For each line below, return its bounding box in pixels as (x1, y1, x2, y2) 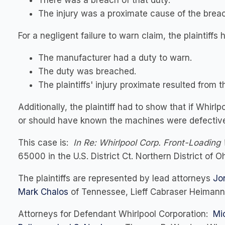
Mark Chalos (18, 187, 68, 197)
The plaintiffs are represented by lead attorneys (18, 173, 213, 183)
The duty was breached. (38, 66, 136, 76)
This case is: (18, 138, 73, 148)
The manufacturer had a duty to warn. (38, 53, 192, 63)
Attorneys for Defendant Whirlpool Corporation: (18, 209, 213, 219)
